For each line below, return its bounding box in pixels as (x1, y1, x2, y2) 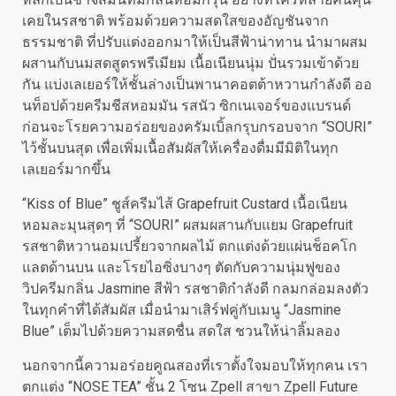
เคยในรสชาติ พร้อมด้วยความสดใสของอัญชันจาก (22, 12, 329, 29)
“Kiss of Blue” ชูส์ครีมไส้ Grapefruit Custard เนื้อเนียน (22, 195, 347, 212)
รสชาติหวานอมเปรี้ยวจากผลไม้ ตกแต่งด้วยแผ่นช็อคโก (22, 238, 357, 255)
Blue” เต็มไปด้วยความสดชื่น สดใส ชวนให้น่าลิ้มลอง (22, 323, 340, 339)
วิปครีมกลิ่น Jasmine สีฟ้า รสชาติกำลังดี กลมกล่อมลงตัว (22, 280, 369, 297)
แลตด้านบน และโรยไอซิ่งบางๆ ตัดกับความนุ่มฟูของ (22, 259, 340, 276)
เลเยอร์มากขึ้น (22, 161, 110, 178)
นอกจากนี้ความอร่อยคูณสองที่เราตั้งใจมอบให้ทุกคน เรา (22, 357, 368, 374)
